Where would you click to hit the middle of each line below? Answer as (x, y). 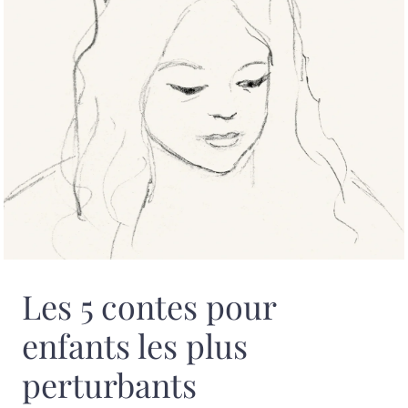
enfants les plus (135, 345)
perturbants (109, 384)
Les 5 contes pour (149, 306)
